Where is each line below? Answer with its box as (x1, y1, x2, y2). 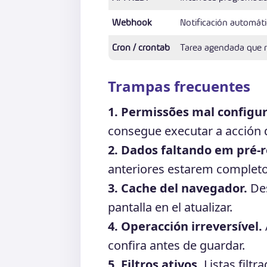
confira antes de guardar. (108, 237, 245, 253)
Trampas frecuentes (108, 76, 250, 96)
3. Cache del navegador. (108, 179, 247, 196)
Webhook (112, 15, 152, 29)
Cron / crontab (112, 41, 170, 54)
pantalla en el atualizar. (108, 198, 232, 215)
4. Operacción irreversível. (108, 218, 262, 234)
